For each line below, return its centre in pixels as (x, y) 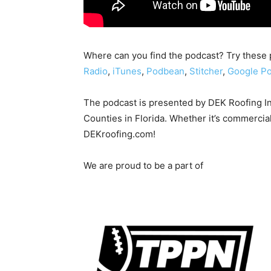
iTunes (127, 71)
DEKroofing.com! (119, 134)
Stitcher (206, 71)
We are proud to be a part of (143, 165)
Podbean (165, 71)
